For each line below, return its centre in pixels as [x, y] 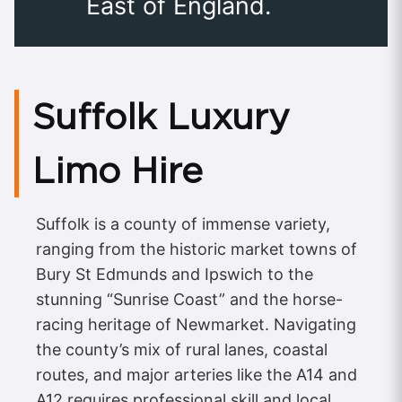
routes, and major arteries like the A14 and [197, 374]
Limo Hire [118, 170]
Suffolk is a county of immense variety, [183, 223]
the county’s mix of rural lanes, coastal [182, 349]
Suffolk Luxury [161, 116]
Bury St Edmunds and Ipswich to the [175, 274]
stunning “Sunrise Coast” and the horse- [189, 299]
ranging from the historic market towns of [197, 249]
